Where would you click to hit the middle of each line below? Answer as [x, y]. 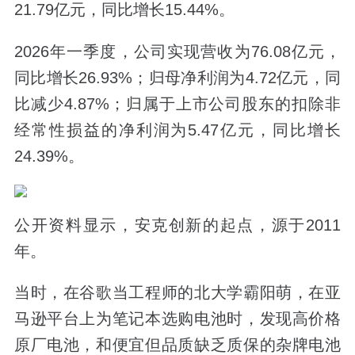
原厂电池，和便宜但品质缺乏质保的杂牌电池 [177, 344]
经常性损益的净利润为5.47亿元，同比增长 [177, 130]
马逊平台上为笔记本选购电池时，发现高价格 [177, 318]
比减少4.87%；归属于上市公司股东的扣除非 [177, 103]
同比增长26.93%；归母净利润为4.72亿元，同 [177, 77]
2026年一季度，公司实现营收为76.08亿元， [177, 51]
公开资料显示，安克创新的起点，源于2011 [177, 225]
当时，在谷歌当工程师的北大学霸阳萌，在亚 [177, 292]
